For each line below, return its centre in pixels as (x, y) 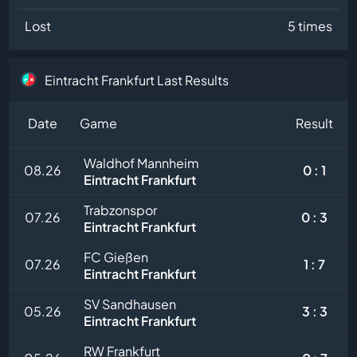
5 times (310, 26)
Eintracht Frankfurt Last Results (137, 80)
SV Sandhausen (130, 304)
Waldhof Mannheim (142, 163)
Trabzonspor (121, 210)
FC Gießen (116, 257)
